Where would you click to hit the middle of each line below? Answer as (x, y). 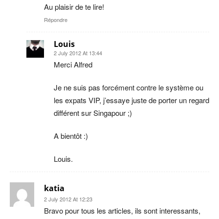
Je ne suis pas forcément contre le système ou (129, 87)
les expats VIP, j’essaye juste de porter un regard (131, 100)
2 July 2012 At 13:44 (78, 53)
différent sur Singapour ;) (93, 112)
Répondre (56, 19)
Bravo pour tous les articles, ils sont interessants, (122, 210)
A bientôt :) (71, 135)
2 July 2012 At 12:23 (68, 199)
